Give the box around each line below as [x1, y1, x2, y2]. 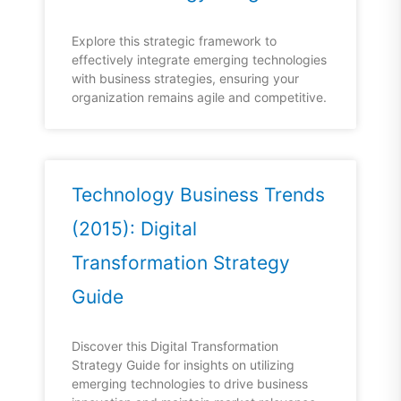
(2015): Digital [72, 218, 197, 241]
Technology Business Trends [72, 183, 325, 207]
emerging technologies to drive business [72, 376, 308, 392]
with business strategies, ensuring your [72, 71, 299, 87]
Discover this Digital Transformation [72, 338, 278, 354]
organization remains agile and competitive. [72, 90, 327, 106]
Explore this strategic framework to [72, 33, 277, 49]
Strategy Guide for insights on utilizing [72, 357, 294, 373]
